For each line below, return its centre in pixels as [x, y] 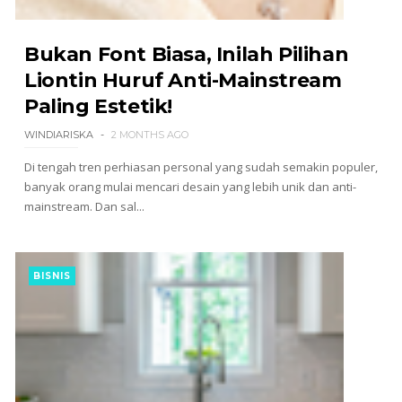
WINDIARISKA [58, 135]
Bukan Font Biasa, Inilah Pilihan [186, 54]
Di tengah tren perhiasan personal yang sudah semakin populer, [201, 167]
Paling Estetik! [98, 106]
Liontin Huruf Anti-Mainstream [183, 80]
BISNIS [52, 276]
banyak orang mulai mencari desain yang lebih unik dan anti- [190, 187]
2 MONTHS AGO [149, 135]
